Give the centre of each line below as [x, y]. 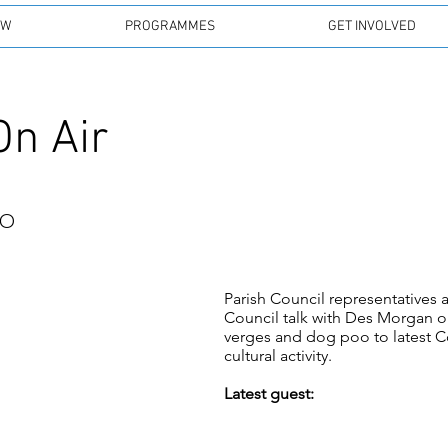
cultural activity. [278, 355]
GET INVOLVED [372, 26]
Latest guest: [269, 393]
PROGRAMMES [169, 26]
